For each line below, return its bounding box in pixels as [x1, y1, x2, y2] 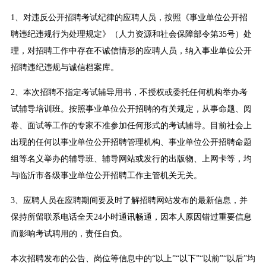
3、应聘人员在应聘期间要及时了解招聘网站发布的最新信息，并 [10, 196, 248, 205]
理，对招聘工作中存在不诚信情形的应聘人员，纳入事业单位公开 [10, 46, 252, 56]
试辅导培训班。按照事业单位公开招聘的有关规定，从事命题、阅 [10, 104, 252, 114]
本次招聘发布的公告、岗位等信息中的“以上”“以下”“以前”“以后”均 [10, 254, 255, 264]
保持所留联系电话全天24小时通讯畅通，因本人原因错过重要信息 [10, 213, 252, 222]
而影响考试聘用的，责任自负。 [10, 229, 127, 239]
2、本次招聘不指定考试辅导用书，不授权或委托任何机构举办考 [10, 88, 248, 97]
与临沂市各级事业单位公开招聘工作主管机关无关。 [10, 171, 202, 180]
